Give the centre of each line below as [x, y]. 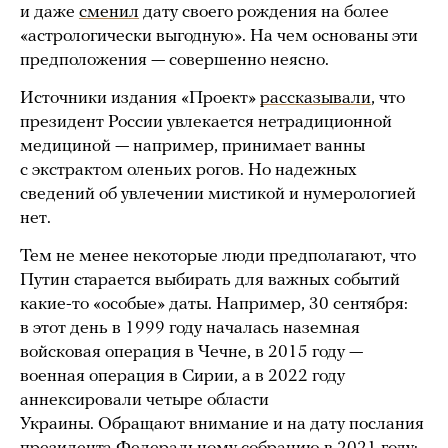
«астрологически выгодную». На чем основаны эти [219, 36]
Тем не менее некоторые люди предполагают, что [218, 256]
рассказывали [315, 98]
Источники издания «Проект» [140, 98]
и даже [49, 12]
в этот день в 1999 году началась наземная [190, 328]
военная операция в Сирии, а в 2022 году [182, 376]
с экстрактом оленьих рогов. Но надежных [188, 170]
